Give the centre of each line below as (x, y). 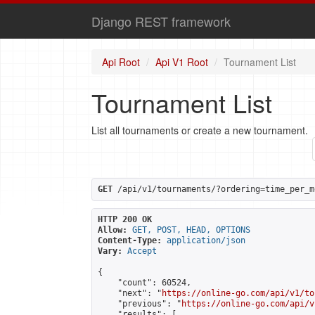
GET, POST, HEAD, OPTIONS (191, 230)
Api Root (121, 62)
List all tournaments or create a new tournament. (200, 130)
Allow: (112, 230)
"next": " (130, 293)
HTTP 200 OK (125, 219)
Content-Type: (130, 240)
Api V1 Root (182, 62)
